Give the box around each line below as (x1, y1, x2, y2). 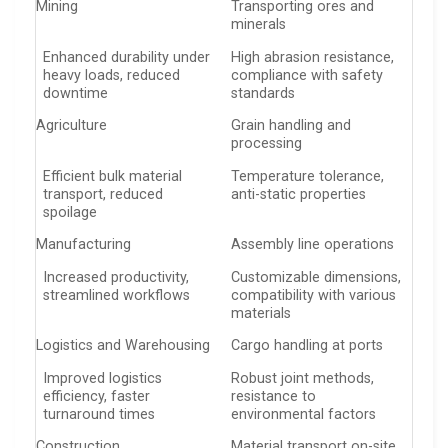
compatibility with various (231, 286, 397, 304)
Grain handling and (231, 117, 352, 135)
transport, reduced (43, 185, 164, 203)
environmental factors (231, 405, 377, 423)
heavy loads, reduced (43, 66, 181, 84)
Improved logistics (43, 369, 163, 387)
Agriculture (36, 117, 107, 135)
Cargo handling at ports (231, 337, 384, 355)
